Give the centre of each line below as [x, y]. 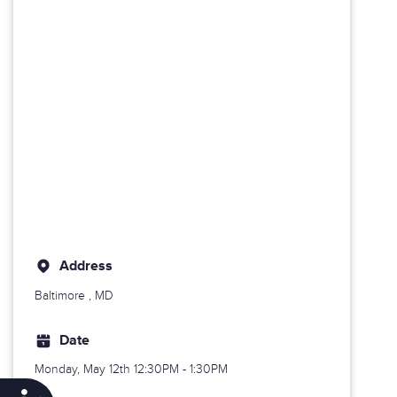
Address [86, 266]
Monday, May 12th [84, 370]
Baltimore [60, 295]
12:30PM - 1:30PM [181, 370]
